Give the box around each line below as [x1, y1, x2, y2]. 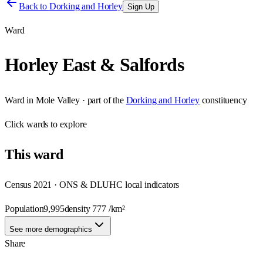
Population [5, 203, 44, 214]
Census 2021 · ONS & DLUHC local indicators [5, 179, 180, 190]
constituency [201, 95, 247, 105]
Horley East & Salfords [5, 54, 184, 76]
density [64, 203, 93, 214]
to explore [48, 119, 87, 129]
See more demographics [9, 224, 92, 234]
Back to [19, 1, 49, 11]
